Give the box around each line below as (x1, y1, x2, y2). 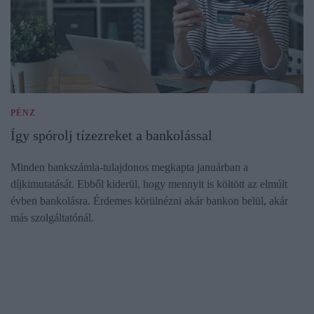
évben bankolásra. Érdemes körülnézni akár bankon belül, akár (11, 194, 288, 207)
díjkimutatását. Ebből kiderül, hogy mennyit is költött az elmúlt (11, 177, 287, 190)
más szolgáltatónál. (11, 211, 94, 224)
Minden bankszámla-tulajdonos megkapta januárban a (11, 161, 248, 173)
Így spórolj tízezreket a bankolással (11, 127, 212, 143)
